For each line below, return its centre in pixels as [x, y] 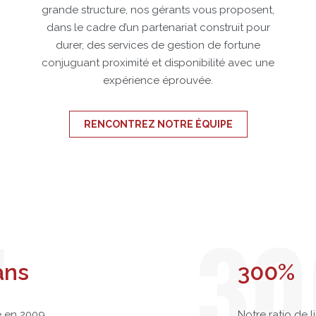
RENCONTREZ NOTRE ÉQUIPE [158, 123]
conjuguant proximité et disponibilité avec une [158, 62]
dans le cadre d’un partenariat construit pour [158, 27]
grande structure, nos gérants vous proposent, [158, 9]
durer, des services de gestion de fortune [158, 44]
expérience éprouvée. [158, 80]
